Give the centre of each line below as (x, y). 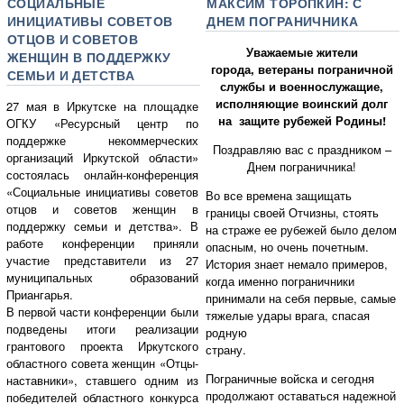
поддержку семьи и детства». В (102, 226)
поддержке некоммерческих (102, 141)
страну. (286, 350)
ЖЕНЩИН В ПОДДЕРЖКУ (89, 57)
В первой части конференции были (102, 312)
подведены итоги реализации (102, 329)
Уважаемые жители (302, 52)
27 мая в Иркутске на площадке (102, 106)
